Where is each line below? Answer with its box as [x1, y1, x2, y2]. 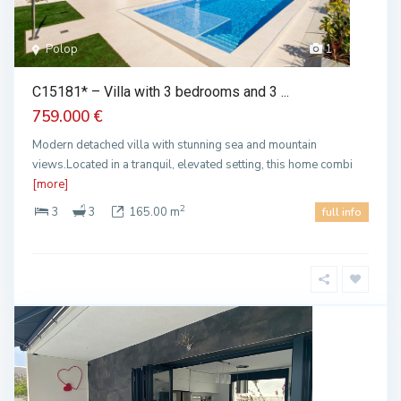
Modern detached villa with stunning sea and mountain [32, 137, 317, 153]
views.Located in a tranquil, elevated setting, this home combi [32, 157, 353, 173]
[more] [32, 176, 68, 192]
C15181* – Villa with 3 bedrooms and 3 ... [32, 83, 289, 100]
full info [322, 205, 362, 219]
